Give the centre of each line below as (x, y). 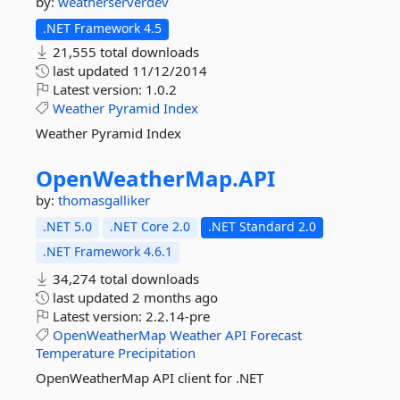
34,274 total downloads (124, 279)
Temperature (75, 353)
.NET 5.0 (67, 226)
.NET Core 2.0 (150, 226)
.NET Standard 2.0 (262, 226)
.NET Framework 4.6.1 (108, 251)
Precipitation (157, 353)
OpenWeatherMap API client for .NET (150, 378)
